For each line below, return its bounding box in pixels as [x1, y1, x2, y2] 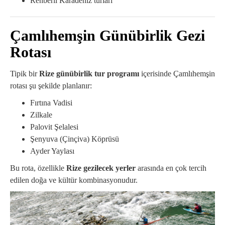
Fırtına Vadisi [30, 98, 72, 107]
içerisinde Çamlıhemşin [139, 69, 215, 78]
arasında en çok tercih [136, 164, 206, 173]
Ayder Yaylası [30, 147, 74, 156]
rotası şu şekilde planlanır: [10, 81, 92, 90]
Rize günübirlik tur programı [39, 69, 139, 78]
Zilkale [30, 110, 52, 120]
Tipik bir [10, 69, 39, 78]
